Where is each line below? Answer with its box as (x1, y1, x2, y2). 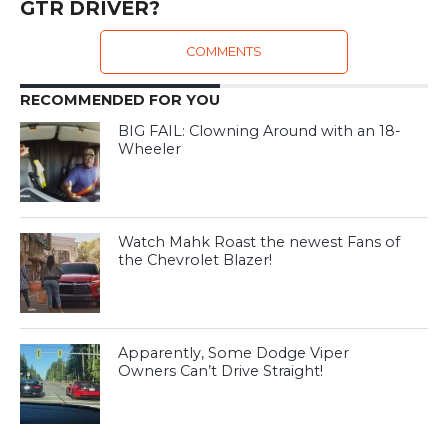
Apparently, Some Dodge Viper (118, 343, 350, 362)
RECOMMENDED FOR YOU (19, 90, 220, 109)
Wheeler (118, 139, 182, 158)
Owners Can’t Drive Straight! (118, 361, 324, 380)
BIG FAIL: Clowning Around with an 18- (118, 121, 402, 140)
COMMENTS (185, 43, 262, 59)
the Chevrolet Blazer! (118, 250, 273, 269)
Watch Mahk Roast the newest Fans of (118, 232, 401, 251)
